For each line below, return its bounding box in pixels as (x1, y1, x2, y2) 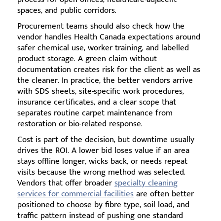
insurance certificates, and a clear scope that (17, 95, 176, 110)
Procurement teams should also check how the (17, 19, 184, 34)
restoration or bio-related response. (17, 117, 143, 131)
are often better (134, 187, 194, 201)
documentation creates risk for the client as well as (17, 63, 200, 77)
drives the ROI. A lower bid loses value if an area (17, 144, 189, 158)
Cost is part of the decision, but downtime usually (17, 133, 194, 147)
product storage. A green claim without (17, 52, 157, 66)
